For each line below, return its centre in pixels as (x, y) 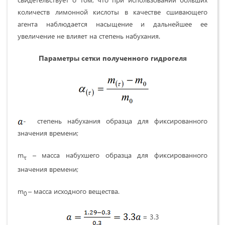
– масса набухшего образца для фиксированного (117, 155)
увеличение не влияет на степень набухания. (89, 36)
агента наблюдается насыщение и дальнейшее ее (113, 24)
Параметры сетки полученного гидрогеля (113, 58)
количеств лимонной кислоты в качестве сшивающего (113, 12)
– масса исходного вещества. (74, 191)
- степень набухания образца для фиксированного (115, 121)
